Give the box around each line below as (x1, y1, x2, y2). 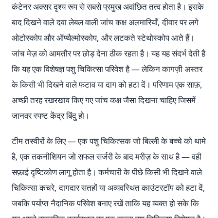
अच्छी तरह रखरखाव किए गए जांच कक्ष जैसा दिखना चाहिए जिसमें (12, 94, 196, 106)
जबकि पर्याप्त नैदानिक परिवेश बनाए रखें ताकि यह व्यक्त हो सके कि (12, 198, 199, 209)
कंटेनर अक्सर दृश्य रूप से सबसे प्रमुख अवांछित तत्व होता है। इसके (12, 1, 204, 12)
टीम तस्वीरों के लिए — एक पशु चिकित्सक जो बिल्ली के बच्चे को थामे (12, 135, 206, 146)
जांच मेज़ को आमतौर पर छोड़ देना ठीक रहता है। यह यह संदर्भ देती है (12, 48, 205, 59)
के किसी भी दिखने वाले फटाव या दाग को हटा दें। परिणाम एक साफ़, (12, 79, 202, 90)
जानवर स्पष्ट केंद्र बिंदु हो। (12, 110, 90, 121)
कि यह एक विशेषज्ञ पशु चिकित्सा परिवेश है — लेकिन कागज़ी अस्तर (12, 63, 202, 74)
